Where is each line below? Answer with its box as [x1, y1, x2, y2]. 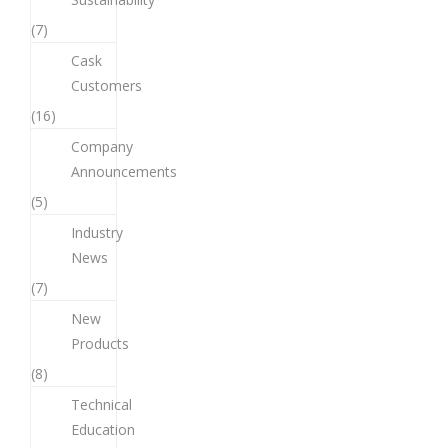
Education [71, 419, 135, 439]
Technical [71, 394, 132, 414]
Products [71, 333, 129, 353]
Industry [71, 222, 123, 242]
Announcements [71, 161, 177, 181]
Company [71, 136, 133, 156]
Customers [71, 75, 142, 95]
